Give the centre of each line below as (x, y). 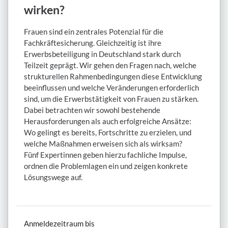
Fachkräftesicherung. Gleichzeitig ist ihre (93, 43)
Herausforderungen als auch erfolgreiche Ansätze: (108, 121)
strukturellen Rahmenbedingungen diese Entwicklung (113, 77)
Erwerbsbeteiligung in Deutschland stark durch (102, 54)
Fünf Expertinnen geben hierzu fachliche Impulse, (105, 155)
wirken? (44, 10)
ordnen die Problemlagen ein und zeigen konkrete (106, 166)
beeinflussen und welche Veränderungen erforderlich (111, 88)
